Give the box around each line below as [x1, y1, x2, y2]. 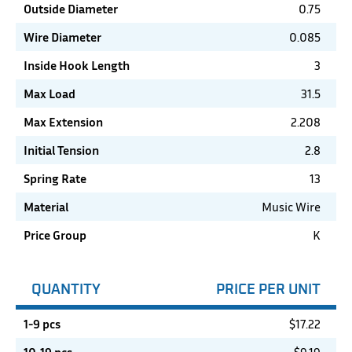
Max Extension [24, 114, 103, 130]
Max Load [24, 86, 75, 102]
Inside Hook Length [24, 57, 130, 74]
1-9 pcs [24, 316, 60, 332]
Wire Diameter [24, 29, 101, 46]
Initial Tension [24, 142, 99, 159]
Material [24, 199, 68, 215]
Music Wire [262, 199, 321, 215]
